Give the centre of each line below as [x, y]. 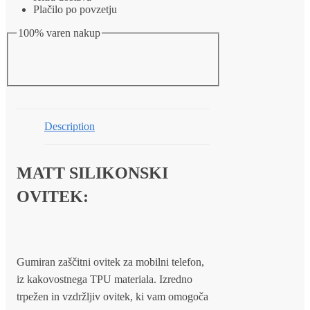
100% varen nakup [59, 33]
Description [70, 126]
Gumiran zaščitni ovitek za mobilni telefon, [110, 262]
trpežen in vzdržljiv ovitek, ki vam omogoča [112, 296]
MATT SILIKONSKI [92, 173]
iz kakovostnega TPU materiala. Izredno [104, 279]
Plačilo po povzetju [75, 10]
